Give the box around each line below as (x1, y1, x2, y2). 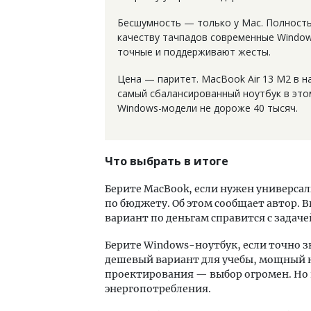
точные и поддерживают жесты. (117, 44, 271, 58)
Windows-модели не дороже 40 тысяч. (117, 101, 298, 115)
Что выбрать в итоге (105, 153, 228, 169)
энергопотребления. (105, 282, 211, 295)
